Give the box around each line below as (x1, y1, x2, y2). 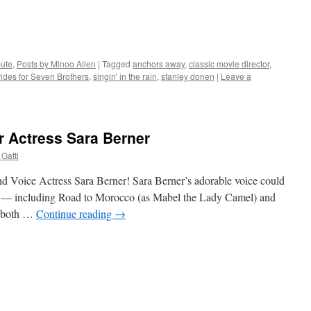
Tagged (102, 57, 131, 69)
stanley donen (161, 69, 215, 82)
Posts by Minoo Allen (17, 57, 96, 69)
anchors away (133, 57, 185, 69)
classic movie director (189, 57, 269, 69)
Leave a (221, 69, 251, 82)
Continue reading (36, 205, 115, 221)
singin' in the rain (93, 69, 157, 82)
